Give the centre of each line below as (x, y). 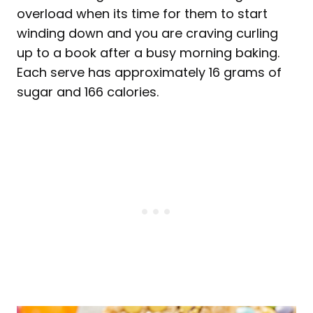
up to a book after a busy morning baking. (148, 52)
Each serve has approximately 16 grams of (149, 72)
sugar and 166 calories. (88, 92)
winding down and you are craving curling (147, 33)
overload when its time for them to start (142, 13)
